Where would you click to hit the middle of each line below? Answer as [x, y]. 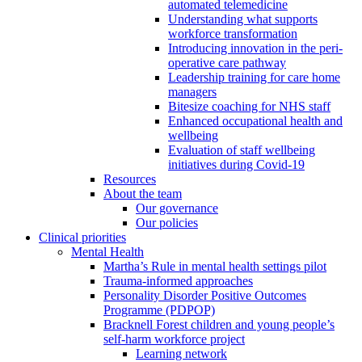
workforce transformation [233, 34]
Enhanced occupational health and [255, 121]
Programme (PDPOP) [159, 310]
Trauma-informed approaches [178, 281]
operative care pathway [227, 63]
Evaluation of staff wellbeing [242, 150]
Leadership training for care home [254, 78]
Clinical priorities [82, 238]
